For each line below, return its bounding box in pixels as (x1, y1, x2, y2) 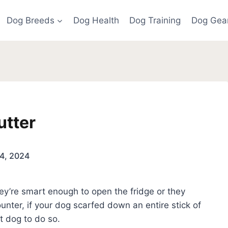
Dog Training (129, 15, 181, 25)
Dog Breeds (6, 15, 54, 25)
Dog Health (73, 15, 119, 25)
